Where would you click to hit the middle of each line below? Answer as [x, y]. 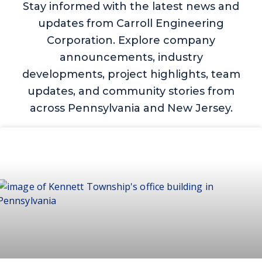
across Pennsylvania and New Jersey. [131, 108]
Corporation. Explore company [131, 41]
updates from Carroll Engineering [131, 24]
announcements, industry [131, 58]
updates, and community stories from [131, 92]
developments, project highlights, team [131, 75]
